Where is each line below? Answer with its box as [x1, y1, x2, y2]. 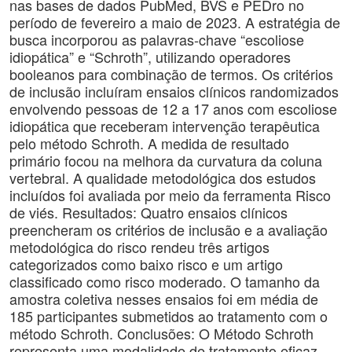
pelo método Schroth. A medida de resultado [9, 133, 289, 153]
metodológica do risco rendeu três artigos [9, 236, 269, 257]
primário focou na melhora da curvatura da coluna [9, 150, 322, 170]
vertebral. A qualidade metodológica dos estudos [9, 167, 316, 188]
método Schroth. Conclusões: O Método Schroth [9, 323, 313, 343]
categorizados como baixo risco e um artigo [9, 254, 283, 274]
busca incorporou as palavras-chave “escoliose [9, 29, 304, 49]
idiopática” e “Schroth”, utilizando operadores [9, 46, 291, 67]
